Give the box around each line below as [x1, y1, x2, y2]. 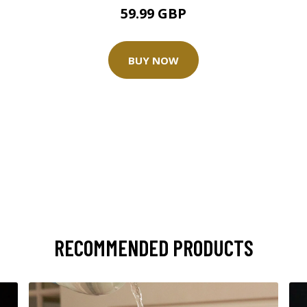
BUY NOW [128, 53, 179, 67]
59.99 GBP [121, 4, 186, 23]
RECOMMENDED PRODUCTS [53, 234, 254, 260]
